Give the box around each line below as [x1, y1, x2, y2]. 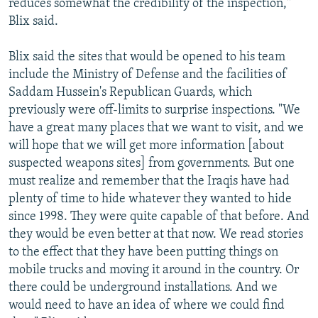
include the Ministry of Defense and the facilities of [9, 67, 287, 82]
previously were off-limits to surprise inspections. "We [9, 103, 300, 117]
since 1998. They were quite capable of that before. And [9, 209, 309, 224]
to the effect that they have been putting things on [9, 245, 278, 259]
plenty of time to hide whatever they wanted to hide [9, 192, 292, 206]
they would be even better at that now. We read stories [9, 227, 303, 241]
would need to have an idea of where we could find [9, 298, 285, 312]
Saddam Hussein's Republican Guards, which [9, 85, 252, 99]
